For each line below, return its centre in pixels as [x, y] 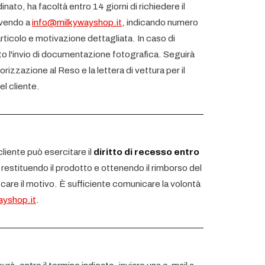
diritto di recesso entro [146, 152]
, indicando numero [160, 22]
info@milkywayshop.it [77, 22]
